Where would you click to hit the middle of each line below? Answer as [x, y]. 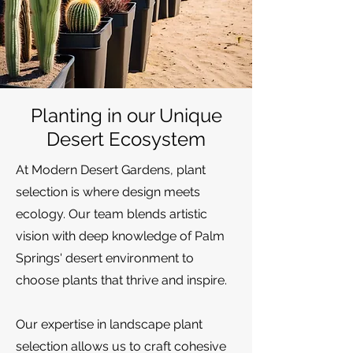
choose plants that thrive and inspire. [121, 280]
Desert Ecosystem [126, 139]
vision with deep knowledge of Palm [120, 236]
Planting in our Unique [126, 115]
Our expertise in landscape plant [109, 324]
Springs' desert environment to [105, 258]
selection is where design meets [108, 192]
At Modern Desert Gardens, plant [111, 170]
